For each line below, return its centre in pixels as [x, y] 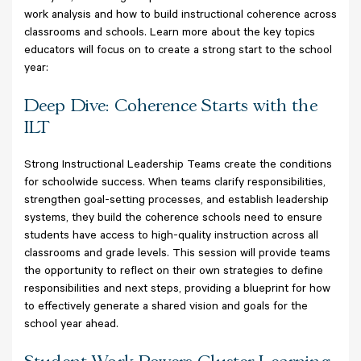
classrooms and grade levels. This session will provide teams [177, 254]
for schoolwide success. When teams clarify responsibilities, [175, 183]
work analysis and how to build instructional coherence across [180, 16]
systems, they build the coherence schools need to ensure [173, 219]
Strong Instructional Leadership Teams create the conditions [178, 166]
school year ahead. [71, 325]
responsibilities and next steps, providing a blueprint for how [177, 290]
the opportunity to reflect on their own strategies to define [174, 272]
